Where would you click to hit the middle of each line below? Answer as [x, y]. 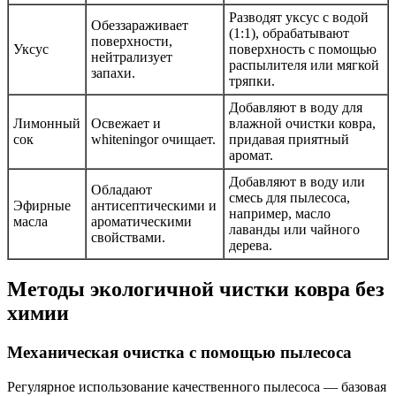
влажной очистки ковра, [302, 124]
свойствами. [128, 238]
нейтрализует [132, 57]
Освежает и [126, 124]
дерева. [251, 246]
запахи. [113, 73]
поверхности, [132, 42]
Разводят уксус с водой [299, 18]
